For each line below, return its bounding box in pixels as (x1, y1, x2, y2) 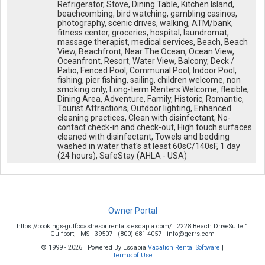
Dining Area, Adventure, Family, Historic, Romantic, (57, 94, 244, 104)
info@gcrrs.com (167, 230, 215, 238)
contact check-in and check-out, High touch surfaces (57, 122, 252, 132)
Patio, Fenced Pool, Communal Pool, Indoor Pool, (57, 66, 237, 76)
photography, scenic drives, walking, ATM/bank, (57, 18, 233, 28)
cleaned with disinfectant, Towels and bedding (57, 132, 230, 142)
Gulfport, (50, 230, 75, 238)
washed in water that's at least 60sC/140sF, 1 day (57, 141, 240, 151)
